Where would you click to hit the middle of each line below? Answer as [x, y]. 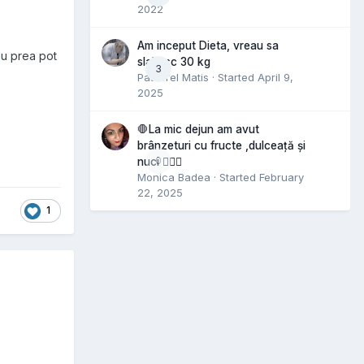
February [282, 177]
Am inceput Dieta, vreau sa [208, 45]
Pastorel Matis [173, 77]
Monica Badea [174, 177]
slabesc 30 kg [174, 61]
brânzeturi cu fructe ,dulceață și [221, 145]
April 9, [275, 77]
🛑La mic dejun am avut [198, 129]
